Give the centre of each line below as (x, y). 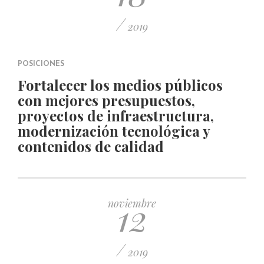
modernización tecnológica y (114, 131)
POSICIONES (41, 64)
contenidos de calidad (91, 146)
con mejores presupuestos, (106, 100)
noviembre (132, 203)
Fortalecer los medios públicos (120, 85)
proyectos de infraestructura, (116, 115)
